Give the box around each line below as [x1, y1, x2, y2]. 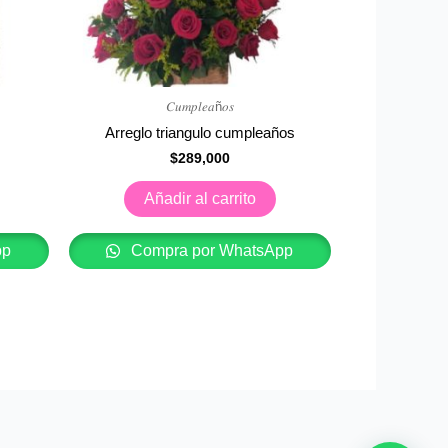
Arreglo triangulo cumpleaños [104, 124, 295, 142]
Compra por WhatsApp [127, 242, 294, 260]
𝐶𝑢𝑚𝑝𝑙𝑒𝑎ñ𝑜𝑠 [165, 98, 234, 114]
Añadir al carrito [143, 190, 256, 208]
